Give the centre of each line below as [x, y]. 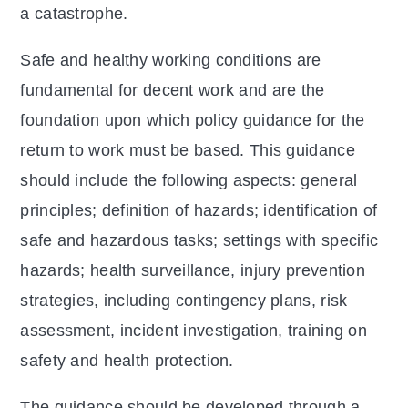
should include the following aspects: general [189, 181]
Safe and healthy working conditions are [171, 61]
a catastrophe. [74, 14]
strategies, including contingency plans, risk [184, 301]
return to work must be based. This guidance [188, 151]
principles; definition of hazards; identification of [199, 211]
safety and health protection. [130, 361]
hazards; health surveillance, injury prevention [193, 271]
